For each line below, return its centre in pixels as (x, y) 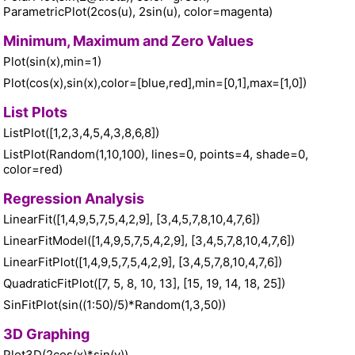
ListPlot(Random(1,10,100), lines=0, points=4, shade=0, (156, 155)
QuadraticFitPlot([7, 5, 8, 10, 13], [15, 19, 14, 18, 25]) (144, 284)
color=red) (33, 170)
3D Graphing (46, 334)
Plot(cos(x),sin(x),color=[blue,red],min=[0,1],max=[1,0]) (155, 83)
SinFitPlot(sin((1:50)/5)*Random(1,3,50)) (115, 305)
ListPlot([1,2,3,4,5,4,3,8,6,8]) (81, 133)
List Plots (35, 113)
